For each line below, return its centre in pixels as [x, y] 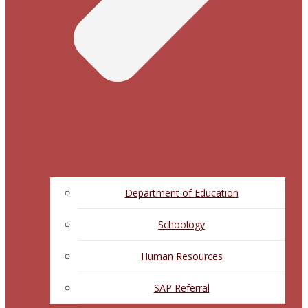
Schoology [181, 224]
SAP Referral [181, 287]
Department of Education [181, 192]
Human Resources [181, 256]
